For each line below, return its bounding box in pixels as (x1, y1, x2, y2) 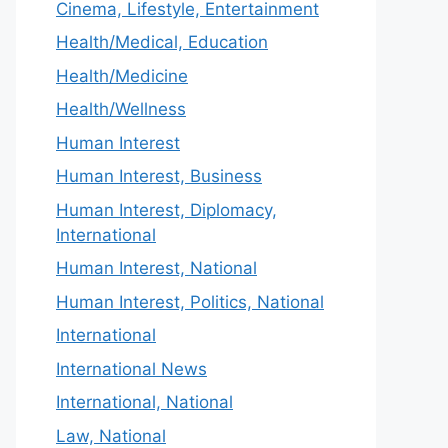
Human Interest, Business (56, 166, 262, 186)
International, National (56, 392, 233, 412)
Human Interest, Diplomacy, (56, 199, 277, 220)
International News (56, 358, 207, 379)
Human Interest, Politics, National (56, 291, 324, 312)
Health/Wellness (56, 99, 186, 119)
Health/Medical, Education (56, 32, 268, 52)
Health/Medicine (56, 65, 188, 86)
